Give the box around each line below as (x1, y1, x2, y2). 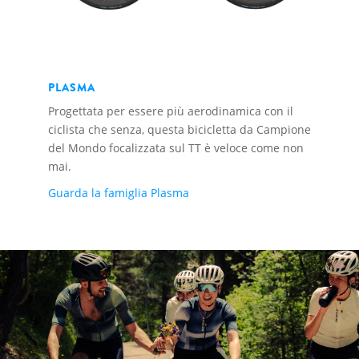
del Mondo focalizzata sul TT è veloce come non (48, 140, 304, 156)
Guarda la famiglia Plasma (48, 185, 189, 201)
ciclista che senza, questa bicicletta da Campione (48, 122, 311, 138)
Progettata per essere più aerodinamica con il (48, 103, 293, 119)
